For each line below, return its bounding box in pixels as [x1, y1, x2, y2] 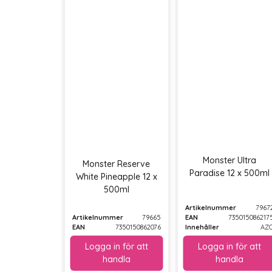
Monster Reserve [83, 158, 151, 170]
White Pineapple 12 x [75, 171, 157, 183]
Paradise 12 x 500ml [189, 168, 270, 179]
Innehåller [185, 223, 219, 232]
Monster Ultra [202, 155, 256, 166]
